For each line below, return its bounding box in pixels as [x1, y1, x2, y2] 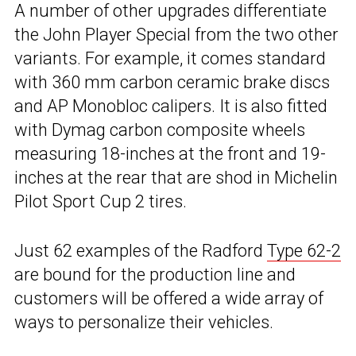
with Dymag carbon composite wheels [14, 120, 305, 141]
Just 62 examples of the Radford [14, 241, 267, 261]
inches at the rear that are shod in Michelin [14, 168, 338, 188]
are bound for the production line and [14, 265, 296, 285]
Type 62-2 [267, 241, 341, 261]
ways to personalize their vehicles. [14, 312, 273, 333]
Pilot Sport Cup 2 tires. [14, 192, 187, 212]
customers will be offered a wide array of [14, 288, 323, 309]
